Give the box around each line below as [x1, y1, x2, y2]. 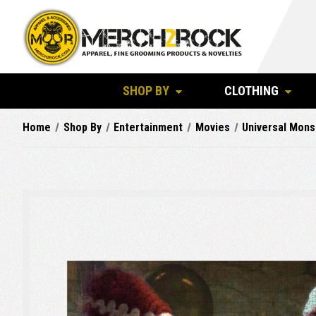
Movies [195, 121, 230, 134]
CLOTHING [224, 83, 279, 98]
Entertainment [114, 121, 183, 134]
